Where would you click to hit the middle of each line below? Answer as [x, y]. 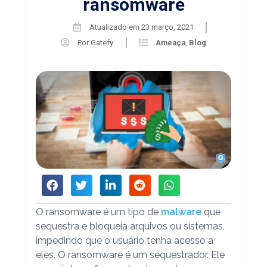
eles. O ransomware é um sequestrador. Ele [130, 254]
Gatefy [101, 42]
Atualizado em [114, 27]
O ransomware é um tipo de [98, 212]
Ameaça [170, 42]
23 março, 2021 [167, 27]
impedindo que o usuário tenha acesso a [124, 240]
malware [181, 212]
